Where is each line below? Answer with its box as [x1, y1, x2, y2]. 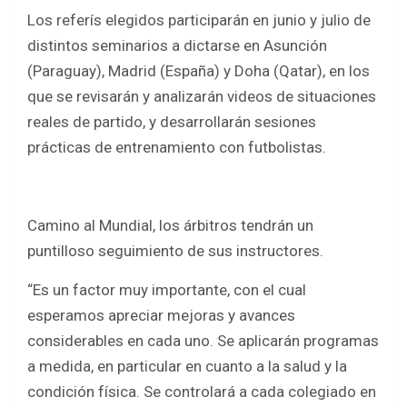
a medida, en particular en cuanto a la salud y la [27, 357, 347, 376]
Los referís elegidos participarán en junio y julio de [27, 11, 371, 30]
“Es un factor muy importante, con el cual [27, 281, 306, 300]
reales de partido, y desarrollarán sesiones [27, 113, 316, 132]
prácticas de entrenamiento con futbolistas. [27, 138, 326, 157]
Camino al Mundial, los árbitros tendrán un [27, 216, 313, 235]
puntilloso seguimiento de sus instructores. [27, 242, 323, 261]
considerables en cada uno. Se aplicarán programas [27, 332, 379, 351]
